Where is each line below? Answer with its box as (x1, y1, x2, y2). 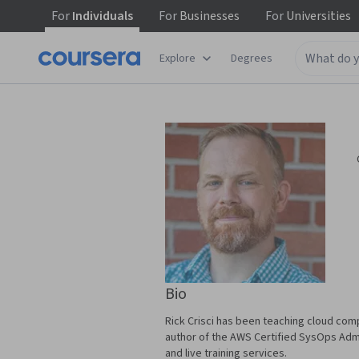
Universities (284, 7, 351, 25)
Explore (159, 50, 196, 67)
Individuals (70, 7, 133, 25)
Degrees (231, 50, 272, 67)
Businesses (177, 7, 240, 25)
